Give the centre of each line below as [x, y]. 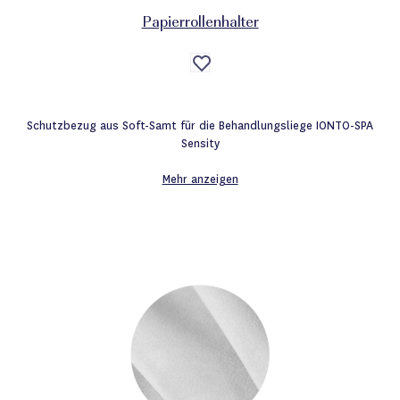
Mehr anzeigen [200, 179]
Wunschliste [233, 90]
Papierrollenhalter [200, 23]
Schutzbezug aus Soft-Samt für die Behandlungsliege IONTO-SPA [200, 125]
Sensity [200, 143]
